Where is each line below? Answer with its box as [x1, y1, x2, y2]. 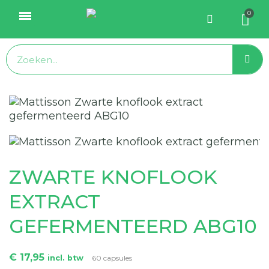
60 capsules [92, 253, 132, 262]
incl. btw [47, 253, 86, 262]
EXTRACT [9, 190, 100, 213]
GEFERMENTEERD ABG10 [9, 214, 257, 238]
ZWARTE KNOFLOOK [9, 165, 217, 189]
